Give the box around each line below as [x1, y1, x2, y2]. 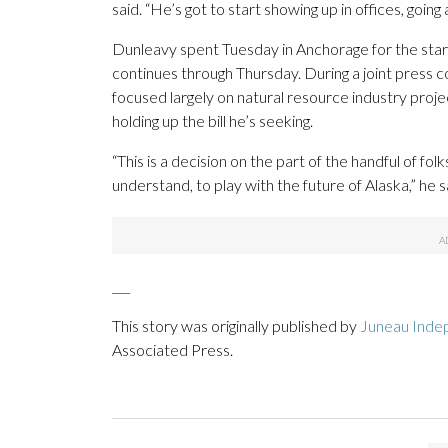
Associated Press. [112, 340, 233, 360]
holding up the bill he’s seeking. [112, 111, 313, 131]
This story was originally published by [112, 316, 360, 336]
